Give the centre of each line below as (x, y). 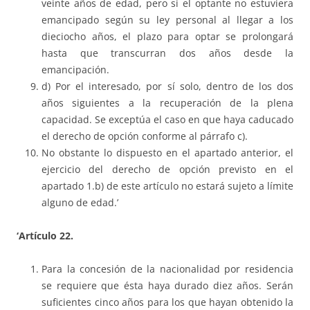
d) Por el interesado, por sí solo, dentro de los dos (167, 86)
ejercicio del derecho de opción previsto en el (167, 170)
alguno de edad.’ (80, 203)
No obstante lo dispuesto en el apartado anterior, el (167, 153)
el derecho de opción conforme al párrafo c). (145, 136)
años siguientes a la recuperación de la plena (167, 103)
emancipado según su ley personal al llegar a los (167, 20)
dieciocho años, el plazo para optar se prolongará (167, 37)
